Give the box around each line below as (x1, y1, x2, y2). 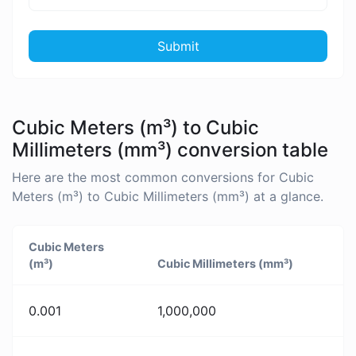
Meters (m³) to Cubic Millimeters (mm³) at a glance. (12, 188, 323, 205)
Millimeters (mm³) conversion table (12, 138, 328, 162)
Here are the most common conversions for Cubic (12, 169, 314, 186)
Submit (157, 37, 199, 54)
